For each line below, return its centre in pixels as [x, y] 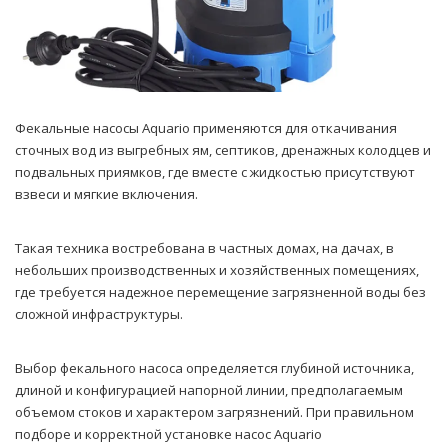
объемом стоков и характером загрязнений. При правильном [214, 412]
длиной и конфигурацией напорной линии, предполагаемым [209, 390]
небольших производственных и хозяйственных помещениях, [217, 270]
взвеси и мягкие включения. [106, 194]
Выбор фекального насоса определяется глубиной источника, [214, 368]
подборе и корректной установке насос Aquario [168, 434]
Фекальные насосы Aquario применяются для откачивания [206, 128]
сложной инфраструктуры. [99, 314]
